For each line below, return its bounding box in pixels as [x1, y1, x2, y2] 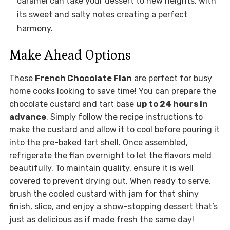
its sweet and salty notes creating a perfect [16, 9, 187, 20]
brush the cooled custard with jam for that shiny [9, 188, 199, 199]
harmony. [16, 23, 53, 33]
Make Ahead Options [9, 46, 131, 64]
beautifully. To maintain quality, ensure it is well [9, 163, 194, 173]
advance [9, 111, 46, 122]
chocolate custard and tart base [9, 99, 136, 109]
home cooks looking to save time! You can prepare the [9, 86, 216, 96]
